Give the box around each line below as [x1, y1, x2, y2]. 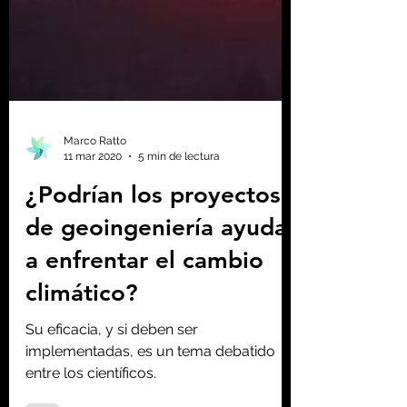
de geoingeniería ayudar [25, 344, 296, 372]
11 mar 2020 [64, 280, 122, 293]
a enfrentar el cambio [25, 377, 263, 405]
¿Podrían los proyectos [25, 312, 281, 340]
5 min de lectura [138, 280, 220, 293]
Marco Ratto [64, 265, 126, 278]
